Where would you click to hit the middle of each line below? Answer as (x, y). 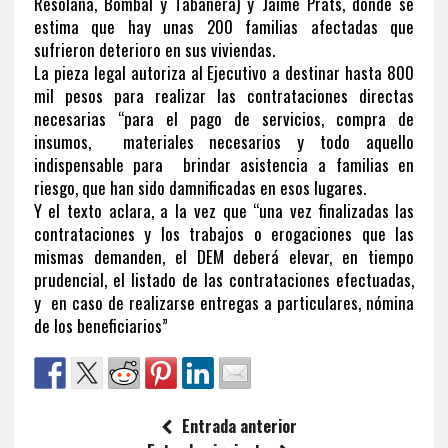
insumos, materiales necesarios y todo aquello (224, 141)
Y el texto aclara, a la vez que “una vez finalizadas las (224, 210)
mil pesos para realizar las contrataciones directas (224, 95)
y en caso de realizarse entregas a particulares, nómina (224, 302)
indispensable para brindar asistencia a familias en (224, 164)
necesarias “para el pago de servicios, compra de (224, 118)
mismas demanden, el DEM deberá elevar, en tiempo (224, 256)
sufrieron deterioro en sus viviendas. (154, 49)
